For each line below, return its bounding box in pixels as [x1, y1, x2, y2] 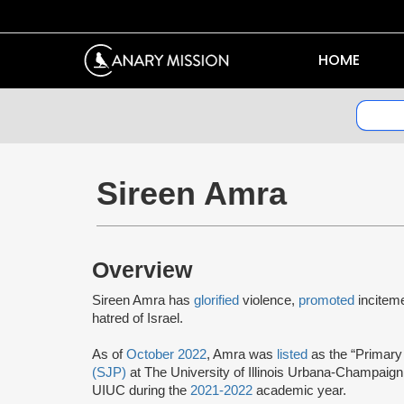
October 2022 [126, 346, 207, 362]
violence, [239, 292, 298, 308]
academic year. [252, 382, 346, 398]
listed [277, 346, 308, 362]
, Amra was [207, 346, 277, 362]
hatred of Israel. [92, 310, 187, 326]
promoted [298, 292, 354, 308]
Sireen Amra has [92, 292, 194, 308]
